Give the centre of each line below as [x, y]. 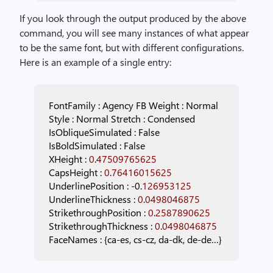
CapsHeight [73, 172]
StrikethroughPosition [95, 212]
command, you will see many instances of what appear [134, 33]
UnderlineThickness [90, 199]
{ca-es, [118, 239]
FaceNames [73, 239]
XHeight [66, 159]
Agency [118, 105]
